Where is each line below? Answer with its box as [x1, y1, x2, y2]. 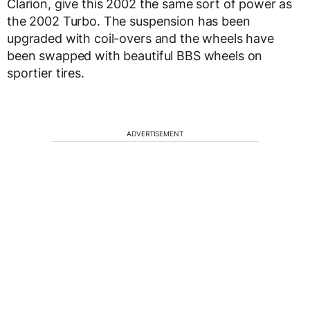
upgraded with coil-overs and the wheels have [7, 31, 274, 46]
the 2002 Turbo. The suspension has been [7, 14, 250, 28]
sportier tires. [7, 66, 84, 80]
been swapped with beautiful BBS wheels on [7, 48, 263, 63]
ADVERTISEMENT [127, 129, 183, 138]
